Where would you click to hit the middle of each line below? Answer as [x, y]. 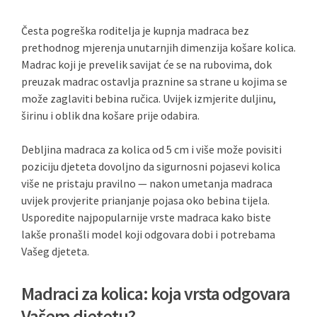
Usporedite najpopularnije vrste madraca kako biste [146, 217]
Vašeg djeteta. [55, 251]
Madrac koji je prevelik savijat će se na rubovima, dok [146, 64]
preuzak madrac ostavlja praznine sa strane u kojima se [154, 81]
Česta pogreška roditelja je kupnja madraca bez [135, 30]
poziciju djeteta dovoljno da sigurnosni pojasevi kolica [151, 166]
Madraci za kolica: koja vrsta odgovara [156, 293]
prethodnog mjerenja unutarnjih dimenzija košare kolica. [158, 47]
